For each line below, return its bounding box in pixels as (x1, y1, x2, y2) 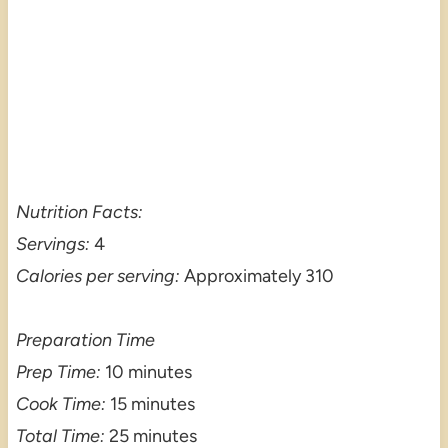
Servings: (15, 233, 90, 256)
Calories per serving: (15, 265, 180, 288)
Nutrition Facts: (15, 201, 143, 224)
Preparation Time (15, 329, 155, 352)
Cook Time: (15, 393, 106, 416)
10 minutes (100, 361, 192, 384)
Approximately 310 (179, 265, 334, 288)
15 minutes (105, 393, 195, 416)
